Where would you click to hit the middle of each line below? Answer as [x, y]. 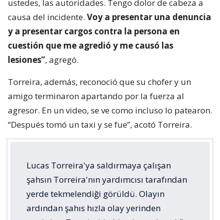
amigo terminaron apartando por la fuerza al [96, 96]
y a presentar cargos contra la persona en [94, 31]
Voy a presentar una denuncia [149, 17]
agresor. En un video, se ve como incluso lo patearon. [110, 110]
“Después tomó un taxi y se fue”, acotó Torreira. [100, 124]
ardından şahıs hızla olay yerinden [94, 208]
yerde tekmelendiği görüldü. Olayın [96, 193]
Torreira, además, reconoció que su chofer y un [99, 82]
